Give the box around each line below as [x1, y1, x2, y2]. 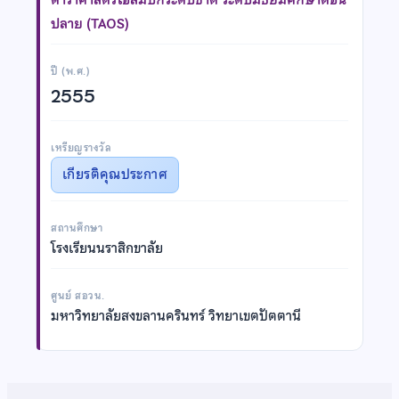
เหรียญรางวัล [51, 139, 112, 156]
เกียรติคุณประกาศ [62, 163, 167, 185]
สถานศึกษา [51, 219, 103, 236]
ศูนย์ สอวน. [51, 287, 105, 304]
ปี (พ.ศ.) [51, 62, 91, 79]
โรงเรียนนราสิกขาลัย [51, 237, 163, 259]
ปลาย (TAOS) [51, 12, 129, 35]
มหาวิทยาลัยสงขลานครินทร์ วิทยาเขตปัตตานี [51, 305, 301, 327]
